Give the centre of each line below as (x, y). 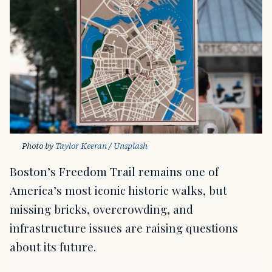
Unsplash (131, 146)
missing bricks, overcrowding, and (101, 209)
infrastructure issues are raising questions (124, 228)
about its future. (53, 247)
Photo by (39, 146)
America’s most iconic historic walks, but (118, 190)
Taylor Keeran (81, 146)
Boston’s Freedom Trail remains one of (114, 172)
